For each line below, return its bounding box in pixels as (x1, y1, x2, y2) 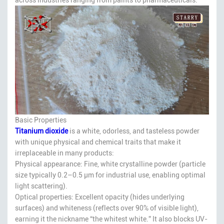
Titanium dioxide (15, 126, 68, 135)
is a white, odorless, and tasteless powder (68, 126, 199, 135)
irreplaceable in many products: (15, 148, 114, 157)
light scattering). (15, 181, 67, 190)
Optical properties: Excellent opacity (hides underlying (15, 192, 184, 201)
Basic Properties (15, 115, 66, 124)
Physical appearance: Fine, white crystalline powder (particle (15, 159, 205, 168)
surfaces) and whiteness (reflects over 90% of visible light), (15, 203, 198, 212)
